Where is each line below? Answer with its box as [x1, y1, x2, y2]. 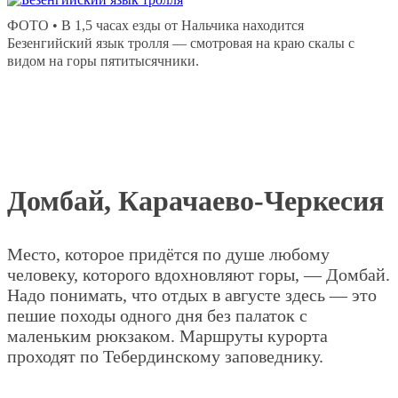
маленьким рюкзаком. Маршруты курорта [7, 325, 328, 346]
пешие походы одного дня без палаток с [7, 305, 307, 325]
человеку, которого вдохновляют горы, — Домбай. [7, 264, 390, 284]
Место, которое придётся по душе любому [7, 243, 330, 264]
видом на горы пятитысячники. [7, 52, 199, 69]
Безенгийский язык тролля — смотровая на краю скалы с [7, 34, 354, 52]
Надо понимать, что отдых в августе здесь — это [7, 284, 377, 305]
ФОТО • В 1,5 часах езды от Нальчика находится [7, 16, 304, 34]
